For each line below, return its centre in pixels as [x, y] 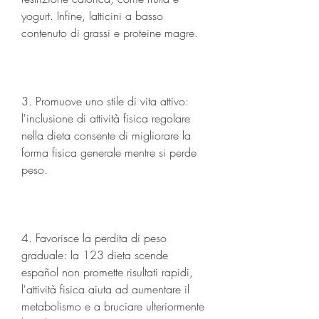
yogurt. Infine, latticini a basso [92, 15]
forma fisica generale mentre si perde [109, 152]
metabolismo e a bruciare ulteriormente [113, 306]
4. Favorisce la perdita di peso [94, 237]
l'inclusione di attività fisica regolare [106, 118]
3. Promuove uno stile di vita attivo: [105, 101]
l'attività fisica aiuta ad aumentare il [105, 289]
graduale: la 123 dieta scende [95, 255]
